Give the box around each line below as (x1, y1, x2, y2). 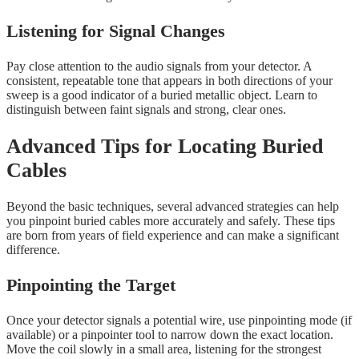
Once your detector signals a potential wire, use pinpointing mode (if (6, 313, 352, 328)
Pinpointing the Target (6, 275, 175, 296)
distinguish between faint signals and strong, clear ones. (6, 102, 286, 116)
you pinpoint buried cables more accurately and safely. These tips (6, 214, 335, 228)
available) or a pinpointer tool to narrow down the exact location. (6, 328, 333, 342)
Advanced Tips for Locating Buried (6, 134, 323, 158)
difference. (6, 243, 60, 257)
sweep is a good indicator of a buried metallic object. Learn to (6, 87, 317, 102)
